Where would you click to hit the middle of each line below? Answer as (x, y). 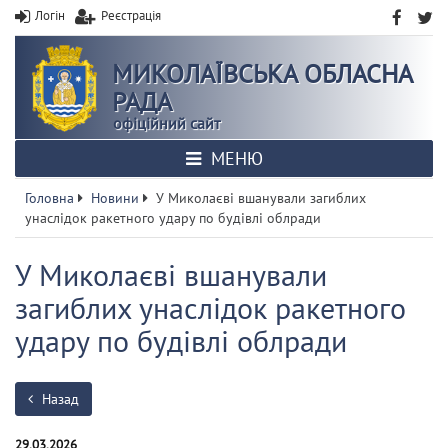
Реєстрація (131, 15)
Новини (115, 198)
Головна (49, 198)
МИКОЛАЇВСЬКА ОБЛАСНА (262, 73)
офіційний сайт (166, 123)
